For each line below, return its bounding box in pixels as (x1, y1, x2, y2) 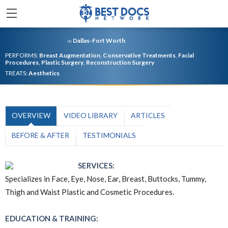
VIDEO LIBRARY (64, 111, 118, 120)
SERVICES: (78, 161, 115, 170)
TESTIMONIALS (82, 131, 136, 139)
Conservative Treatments (103, 51, 176, 59)
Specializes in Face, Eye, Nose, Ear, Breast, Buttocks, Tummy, (5, 174, 206, 183)
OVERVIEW (12, 111, 50, 120)
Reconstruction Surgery (86, 59, 154, 66)
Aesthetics (28, 69, 60, 77)
